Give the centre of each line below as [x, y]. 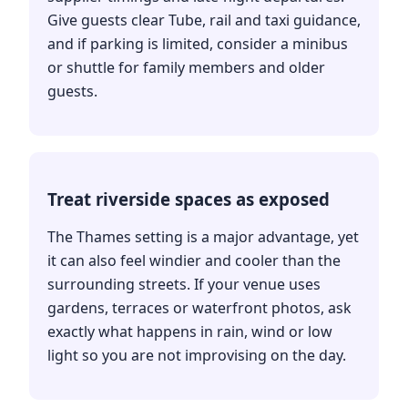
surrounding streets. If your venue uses [184, 284]
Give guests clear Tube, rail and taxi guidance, [204, 20]
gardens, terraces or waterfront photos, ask [199, 307]
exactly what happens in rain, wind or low [190, 331]
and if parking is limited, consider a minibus [198, 43]
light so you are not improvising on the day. [197, 355]
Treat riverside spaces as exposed [189, 199]
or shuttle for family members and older [186, 67]
